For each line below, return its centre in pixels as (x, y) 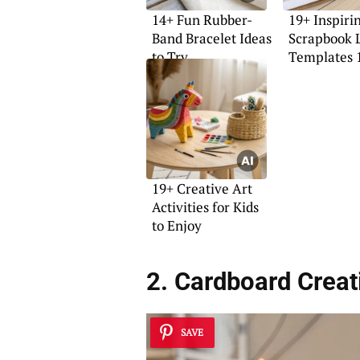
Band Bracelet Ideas (211, 39)
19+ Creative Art (202, 189)
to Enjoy (176, 226)
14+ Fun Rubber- (202, 20)
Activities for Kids (205, 207)
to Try (170, 57)
